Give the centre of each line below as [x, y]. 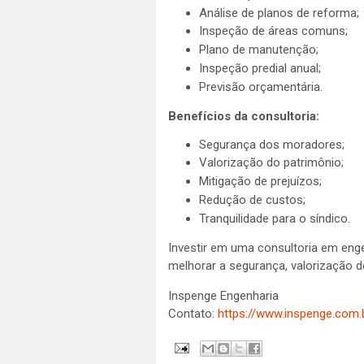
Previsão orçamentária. [260, 87]
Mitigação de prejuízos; [260, 181]
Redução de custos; [252, 199]
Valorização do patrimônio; [271, 163]
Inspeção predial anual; [260, 68]
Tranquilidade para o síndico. [274, 218]
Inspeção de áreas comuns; [273, 31]
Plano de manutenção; [258, 50]
